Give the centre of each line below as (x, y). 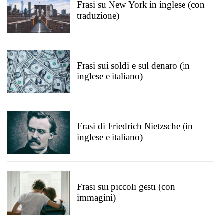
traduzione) (98, 16)
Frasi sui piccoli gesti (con (126, 187)
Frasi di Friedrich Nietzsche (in (135, 126)
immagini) (96, 198)
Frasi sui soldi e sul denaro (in (133, 65)
